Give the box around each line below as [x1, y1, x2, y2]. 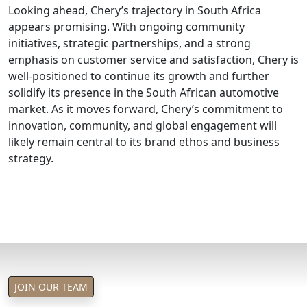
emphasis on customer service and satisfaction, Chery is [8, 51, 299, 67]
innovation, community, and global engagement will [8, 117, 277, 133]
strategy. [8, 150, 53, 166]
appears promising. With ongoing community [8, 19, 245, 34]
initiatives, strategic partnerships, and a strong [8, 35, 251, 51]
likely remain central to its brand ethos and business [8, 134, 280, 149]
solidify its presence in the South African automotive [8, 84, 279, 100]
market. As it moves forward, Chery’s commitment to [8, 101, 283, 116]
